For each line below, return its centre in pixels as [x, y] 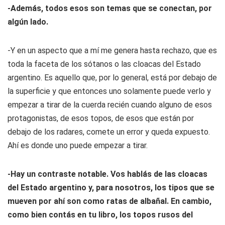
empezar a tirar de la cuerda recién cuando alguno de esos [110, 105]
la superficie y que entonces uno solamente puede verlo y [109, 91]
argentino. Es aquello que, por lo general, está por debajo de [112, 78]
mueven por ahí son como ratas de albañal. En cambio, [109, 201]
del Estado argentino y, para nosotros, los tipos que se [111, 188]
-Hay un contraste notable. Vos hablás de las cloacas [107, 174]
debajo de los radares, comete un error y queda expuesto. [109, 132]
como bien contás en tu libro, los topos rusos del [100, 215]
